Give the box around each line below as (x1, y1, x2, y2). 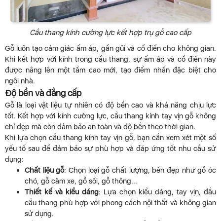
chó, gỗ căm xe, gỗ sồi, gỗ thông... (25, 176, 137, 185)
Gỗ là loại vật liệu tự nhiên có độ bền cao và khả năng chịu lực (5, 100, 216, 110)
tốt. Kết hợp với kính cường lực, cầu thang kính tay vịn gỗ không (5, 111, 216, 120)
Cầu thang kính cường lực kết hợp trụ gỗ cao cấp (30, 28, 191, 37)
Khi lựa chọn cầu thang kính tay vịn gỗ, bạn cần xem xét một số (5, 133, 216, 142)
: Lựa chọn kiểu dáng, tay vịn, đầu (99, 187, 216, 196)
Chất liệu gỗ (25, 165, 65, 175)
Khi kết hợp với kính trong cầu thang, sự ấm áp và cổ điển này (5, 54, 216, 64)
